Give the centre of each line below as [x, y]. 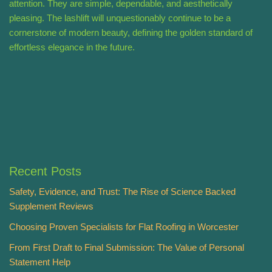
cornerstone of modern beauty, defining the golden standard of [131, 33]
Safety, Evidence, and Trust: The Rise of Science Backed [122, 192]
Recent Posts [45, 172]
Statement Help [40, 262]
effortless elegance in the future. [72, 47]
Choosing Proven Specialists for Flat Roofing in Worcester [124, 227]
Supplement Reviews [51, 206]
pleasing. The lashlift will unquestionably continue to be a [120, 18]
